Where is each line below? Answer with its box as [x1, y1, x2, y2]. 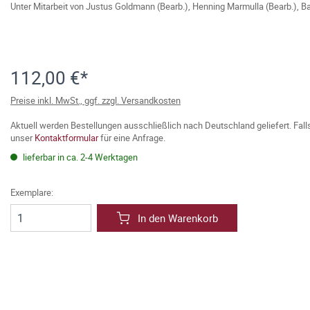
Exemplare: [10, 186, 53, 199]
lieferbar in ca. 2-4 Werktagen [21, 151, 138, 163]
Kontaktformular [35, 131, 98, 144]
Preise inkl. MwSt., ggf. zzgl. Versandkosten [10, 94, 181, 107]
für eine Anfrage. [98, 131, 165, 144]
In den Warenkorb [138, 211, 218, 225]
